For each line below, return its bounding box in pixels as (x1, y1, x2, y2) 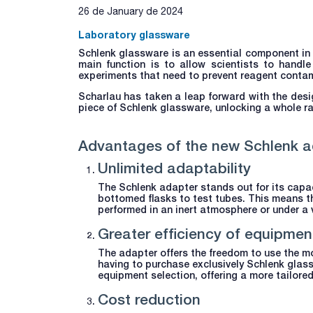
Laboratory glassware (78, 28, 190, 41)
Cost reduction (98, 290, 201, 308)
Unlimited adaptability (98, 159, 251, 177)
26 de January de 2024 (78, 6, 183, 17)
